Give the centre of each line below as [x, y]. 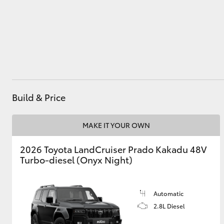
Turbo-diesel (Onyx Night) [76, 159]
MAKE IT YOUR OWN [116, 125]
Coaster [95, 150]
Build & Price [39, 97]
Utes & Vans [43, 44]
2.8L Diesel [169, 206]
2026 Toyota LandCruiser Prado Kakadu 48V [113, 149]
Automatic [168, 193]
